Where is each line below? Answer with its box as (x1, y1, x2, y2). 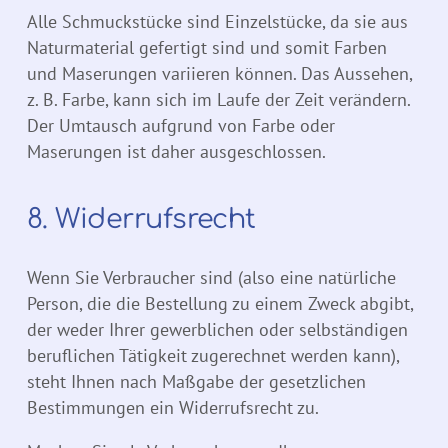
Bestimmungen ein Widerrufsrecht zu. (27, 396, 319, 420)
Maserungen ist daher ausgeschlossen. (27, 140, 326, 164)
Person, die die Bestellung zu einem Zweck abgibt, (27, 292, 413, 316)
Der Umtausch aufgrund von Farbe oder (27, 114, 335, 138)
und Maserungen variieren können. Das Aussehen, (27, 62, 412, 86)
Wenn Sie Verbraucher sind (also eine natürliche (27, 266, 396, 290)
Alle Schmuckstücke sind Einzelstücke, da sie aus (27, 10, 408, 34)
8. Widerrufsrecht (27, 204, 256, 235)
